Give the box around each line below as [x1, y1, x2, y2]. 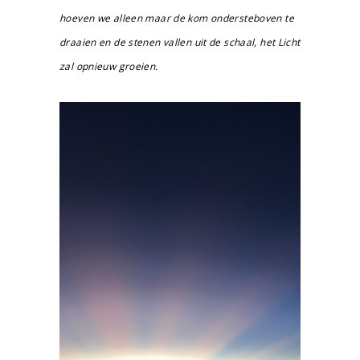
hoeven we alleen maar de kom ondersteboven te [59, 11, 294, 25]
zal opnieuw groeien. [59, 59, 158, 73]
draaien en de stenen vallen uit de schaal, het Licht [59, 35, 301, 49]
